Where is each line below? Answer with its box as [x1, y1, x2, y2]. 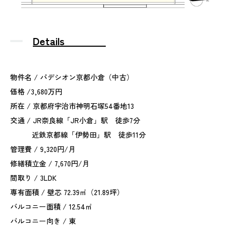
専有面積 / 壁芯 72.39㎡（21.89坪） [10, 186, 124, 197]
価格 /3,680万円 [10, 86, 62, 97]
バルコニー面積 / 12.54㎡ [10, 201, 92, 212]
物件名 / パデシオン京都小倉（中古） [10, 71, 133, 82]
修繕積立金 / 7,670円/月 [10, 158, 89, 168]
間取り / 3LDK [10, 172, 56, 183]
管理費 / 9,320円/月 [10, 143, 75, 154]
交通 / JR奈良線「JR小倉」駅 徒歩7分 [10, 114, 140, 125]
